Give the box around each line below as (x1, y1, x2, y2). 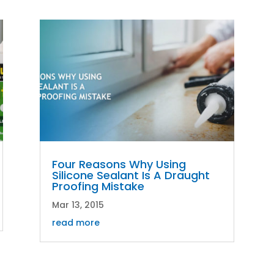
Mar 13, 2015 (51, 198, 104, 211)
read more (51, 216, 100, 229)
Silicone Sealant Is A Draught (51, 167, 210, 183)
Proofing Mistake (51, 178, 144, 194)
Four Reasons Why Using (51, 156, 186, 172)
